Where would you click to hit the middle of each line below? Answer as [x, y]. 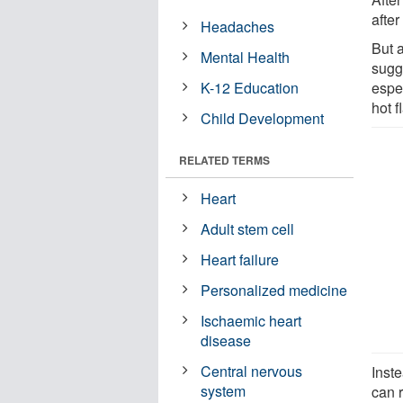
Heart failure [240, 259]
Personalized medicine [274, 290]
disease [226, 340]
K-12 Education [250, 87]
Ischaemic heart [251, 320]
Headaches [238, 26]
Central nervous [252, 371]
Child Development [263, 118]
